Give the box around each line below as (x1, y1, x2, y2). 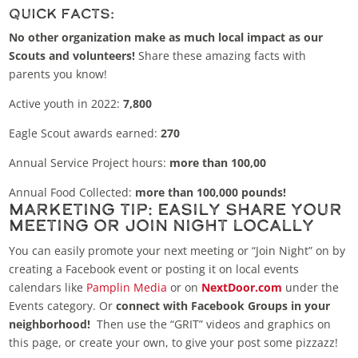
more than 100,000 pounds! (135, 185, 287, 201)
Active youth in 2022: (9, 96, 124, 112)
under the (282, 280, 340, 296)
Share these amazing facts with (135, 48, 307, 64)
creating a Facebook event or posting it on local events (9, 261, 300, 277)
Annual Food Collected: (9, 185, 136, 201)
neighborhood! (9, 316, 94, 332)
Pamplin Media (86, 280, 168, 296)
